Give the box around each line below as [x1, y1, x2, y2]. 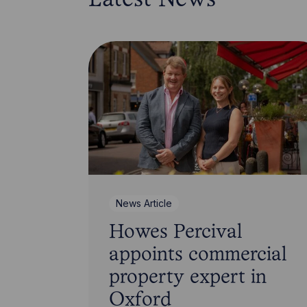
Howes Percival [108, 223, 242, 242]
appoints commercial [108, 245, 286, 265]
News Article [115, 197, 172, 209]
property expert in [108, 268, 267, 287]
